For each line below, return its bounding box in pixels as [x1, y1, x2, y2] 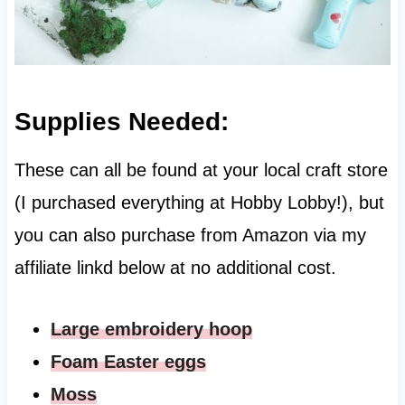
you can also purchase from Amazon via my [14, 224, 366, 245]
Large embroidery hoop [50, 318, 252, 339]
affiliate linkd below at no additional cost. [14, 257, 342, 278]
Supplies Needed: [14, 107, 229, 136]
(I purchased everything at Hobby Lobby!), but [14, 192, 384, 212]
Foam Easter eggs [50, 351, 206, 372]
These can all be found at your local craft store [14, 159, 388, 180]
